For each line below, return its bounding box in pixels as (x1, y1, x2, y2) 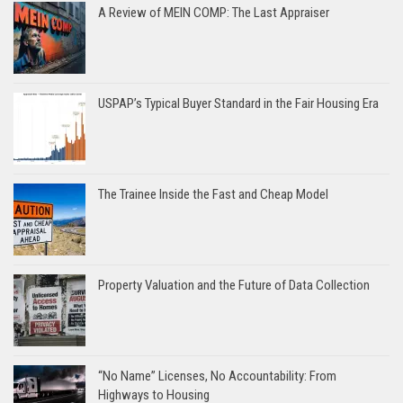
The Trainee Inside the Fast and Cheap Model (98, 185, 328, 202)
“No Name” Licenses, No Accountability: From (98, 367, 336, 384)
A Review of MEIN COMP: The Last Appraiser (98, 4, 329, 21)
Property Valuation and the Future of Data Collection (98, 276, 370, 293)
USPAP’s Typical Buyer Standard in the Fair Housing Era (98, 94, 379, 112)
